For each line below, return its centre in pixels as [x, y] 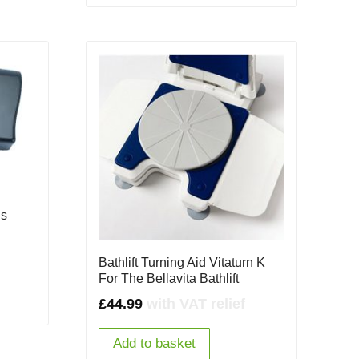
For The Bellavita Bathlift [168, 278]
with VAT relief [196, 303]
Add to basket [154, 343]
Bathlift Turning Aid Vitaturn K [182, 262]
